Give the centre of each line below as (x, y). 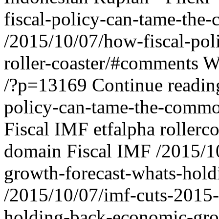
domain (33, 151)
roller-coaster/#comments (101, 63)
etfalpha (124, 129)
